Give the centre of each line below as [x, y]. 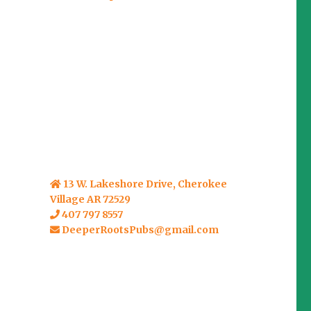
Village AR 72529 [90, 199]
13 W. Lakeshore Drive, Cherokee [144, 184]
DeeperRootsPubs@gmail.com [140, 229]
